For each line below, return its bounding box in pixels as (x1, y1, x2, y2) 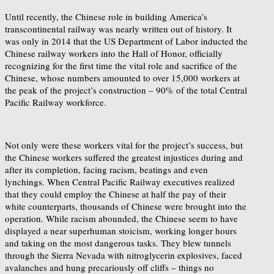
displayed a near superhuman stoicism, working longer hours (5, 224, 237, 237)
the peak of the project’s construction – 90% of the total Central (5, 83, 247, 96)
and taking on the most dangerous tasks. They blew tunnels (5, 236, 231, 249)
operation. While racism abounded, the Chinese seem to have (5, 212, 238, 224)
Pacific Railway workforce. (5, 95, 106, 108)
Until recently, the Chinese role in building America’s (5, 10, 207, 23)
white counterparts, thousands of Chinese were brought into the (5, 199, 246, 212)
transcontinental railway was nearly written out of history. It (5, 22, 232, 35)
